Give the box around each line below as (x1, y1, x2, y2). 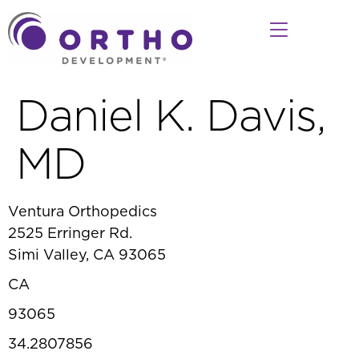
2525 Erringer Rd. (8, 224, 132, 242)
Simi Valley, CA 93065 (8, 246, 166, 264)
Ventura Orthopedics (8, 203, 157, 220)
